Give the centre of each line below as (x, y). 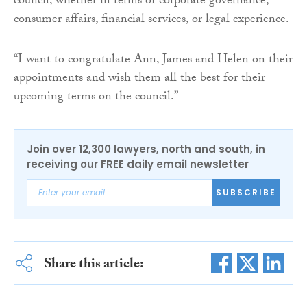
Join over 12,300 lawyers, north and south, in (146, 149)
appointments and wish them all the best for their (139, 79)
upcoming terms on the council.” (96, 97)
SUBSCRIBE (246, 193)
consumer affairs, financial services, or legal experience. (151, 20)
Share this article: (94, 265)
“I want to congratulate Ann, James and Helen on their (153, 60)
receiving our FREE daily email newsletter (138, 164)
